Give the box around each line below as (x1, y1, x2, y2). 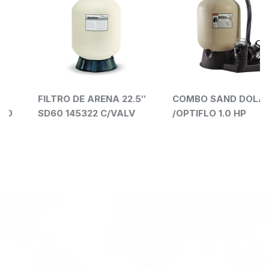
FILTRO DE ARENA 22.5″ (11, 93, 120, 104)
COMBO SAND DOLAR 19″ (146, 93, 262, 104)
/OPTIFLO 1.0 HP (146, 107, 220, 119)
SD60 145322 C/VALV (11, 107, 109, 119)
